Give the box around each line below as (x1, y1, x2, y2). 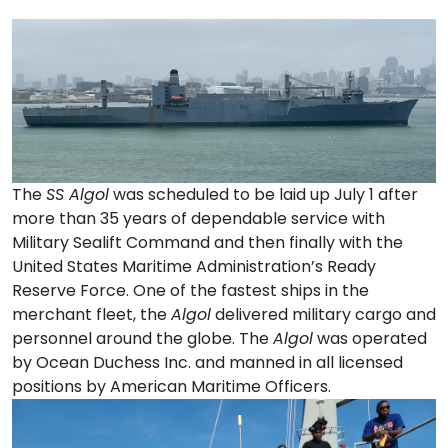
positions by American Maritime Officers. (12, 375, 331, 399)
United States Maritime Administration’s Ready (12, 255, 376, 279)
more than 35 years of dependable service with (12, 207, 385, 231)
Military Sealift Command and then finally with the (12, 231, 403, 255)
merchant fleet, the (12, 303, 171, 327)
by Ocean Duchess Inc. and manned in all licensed (12, 351, 403, 375)
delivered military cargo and (211, 303, 436, 327)
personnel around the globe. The (12, 327, 273, 351)
